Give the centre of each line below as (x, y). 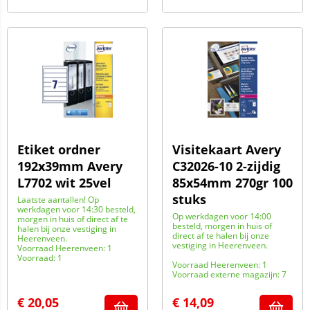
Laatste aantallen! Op (58, 200)
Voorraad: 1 (40, 258)
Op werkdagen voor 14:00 (222, 216)
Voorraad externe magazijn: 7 (229, 274)
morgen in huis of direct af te (73, 219)
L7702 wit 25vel (64, 183)
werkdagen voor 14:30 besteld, (76, 209)
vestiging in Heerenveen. (220, 245)
